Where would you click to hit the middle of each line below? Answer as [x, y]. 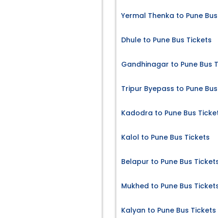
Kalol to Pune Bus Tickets [165, 137]
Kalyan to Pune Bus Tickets [169, 210]
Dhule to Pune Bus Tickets [166, 40]
